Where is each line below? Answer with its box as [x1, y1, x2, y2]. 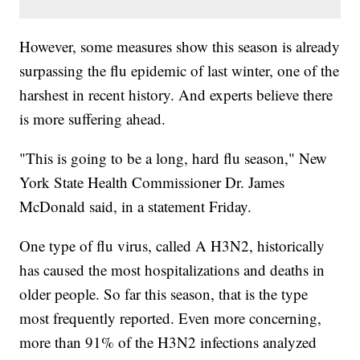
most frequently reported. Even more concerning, [19, 308, 322, 329]
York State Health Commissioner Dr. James [19, 172, 285, 193]
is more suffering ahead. [19, 108, 166, 129]
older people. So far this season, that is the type [19, 284, 309, 305]
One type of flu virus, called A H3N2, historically [19, 235, 325, 256]
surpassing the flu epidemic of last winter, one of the [19, 60, 340, 81]
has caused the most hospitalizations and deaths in [19, 260, 325, 280]
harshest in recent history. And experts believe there [19, 84, 333, 105]
